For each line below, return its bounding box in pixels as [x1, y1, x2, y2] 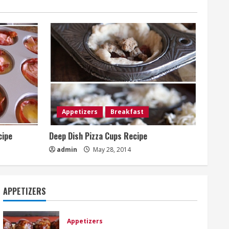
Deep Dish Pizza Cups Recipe [49, 129, 147, 142]
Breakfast [110, 107, 144, 116]
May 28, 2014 [91, 145, 131, 154]
